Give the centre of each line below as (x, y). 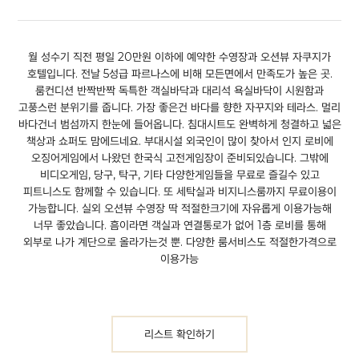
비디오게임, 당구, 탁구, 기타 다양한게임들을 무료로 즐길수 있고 (179, 175)
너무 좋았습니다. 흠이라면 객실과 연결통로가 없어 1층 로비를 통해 (179, 225)
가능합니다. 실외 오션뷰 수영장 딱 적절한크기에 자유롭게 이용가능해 (179, 208)
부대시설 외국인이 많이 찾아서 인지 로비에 (238, 141)
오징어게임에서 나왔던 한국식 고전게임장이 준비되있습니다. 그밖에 (179, 158)
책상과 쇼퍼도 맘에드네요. (85, 141)
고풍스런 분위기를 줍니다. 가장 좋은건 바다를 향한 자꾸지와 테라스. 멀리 (179, 107)
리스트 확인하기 (179, 334)
